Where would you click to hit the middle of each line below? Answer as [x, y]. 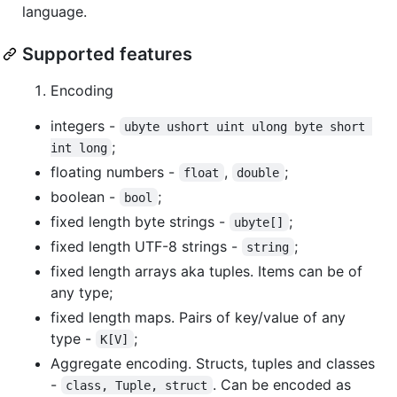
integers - [85, 125]
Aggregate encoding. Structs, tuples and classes [213, 363]
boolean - [85, 196]
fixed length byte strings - [140, 221]
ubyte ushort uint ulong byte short [249, 126]
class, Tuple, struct [137, 385]
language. [54, 11]
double [258, 172]
